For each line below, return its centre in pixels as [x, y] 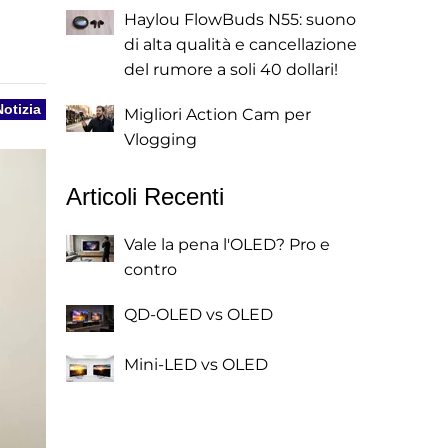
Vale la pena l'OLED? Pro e [227, 244]
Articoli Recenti [145, 196]
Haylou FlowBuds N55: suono [240, 19]
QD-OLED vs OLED [198, 314]
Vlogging [160, 139]
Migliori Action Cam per [217, 114]
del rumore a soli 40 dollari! [231, 69]
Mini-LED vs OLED [196, 364]
